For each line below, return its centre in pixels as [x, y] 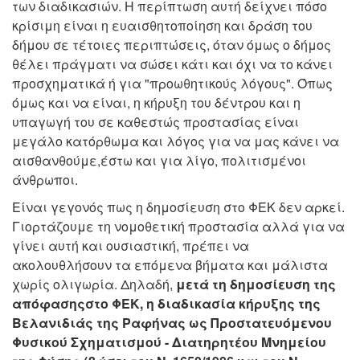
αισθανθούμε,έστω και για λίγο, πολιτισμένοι [159, 161]
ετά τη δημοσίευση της [261, 284]
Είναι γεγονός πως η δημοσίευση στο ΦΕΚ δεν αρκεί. [178, 207]
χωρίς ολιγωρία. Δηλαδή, [94, 284]
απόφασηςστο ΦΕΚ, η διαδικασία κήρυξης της [166, 304]
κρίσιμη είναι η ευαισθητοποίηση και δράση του [162, 26]
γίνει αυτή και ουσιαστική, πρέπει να [131, 246]
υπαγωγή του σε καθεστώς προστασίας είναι [155, 122]
